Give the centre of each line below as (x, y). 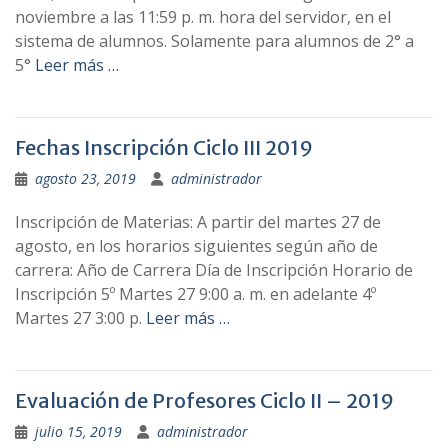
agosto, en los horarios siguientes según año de (196, 246)
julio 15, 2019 (78, 431)
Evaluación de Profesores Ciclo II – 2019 (204, 400)
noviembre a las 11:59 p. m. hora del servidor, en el (203, 17)
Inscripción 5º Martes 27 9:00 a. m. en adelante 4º (195, 294)
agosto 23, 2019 (85, 178)
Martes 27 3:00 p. (80, 318)
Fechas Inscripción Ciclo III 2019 (164, 147)
